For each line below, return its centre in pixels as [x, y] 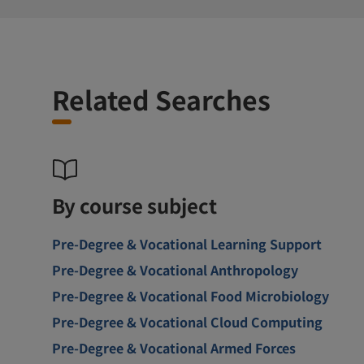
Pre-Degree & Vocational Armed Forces [174, 347]
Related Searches [161, 99]
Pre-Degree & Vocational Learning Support [187, 243]
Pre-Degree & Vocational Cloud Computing [187, 321]
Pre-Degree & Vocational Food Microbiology [191, 295]
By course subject [134, 205]
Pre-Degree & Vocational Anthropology [175, 269]
